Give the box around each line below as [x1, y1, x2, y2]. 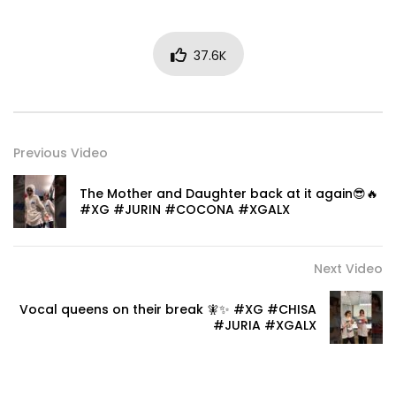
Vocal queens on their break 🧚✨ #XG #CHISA [19, 301, 316, 319]
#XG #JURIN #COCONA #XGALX [80, 201, 290, 219]
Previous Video [13, 144, 108, 163]
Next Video [314, 260, 383, 278]
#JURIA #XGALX [213, 316, 316, 335]
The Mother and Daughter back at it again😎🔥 [80, 185, 378, 203]
